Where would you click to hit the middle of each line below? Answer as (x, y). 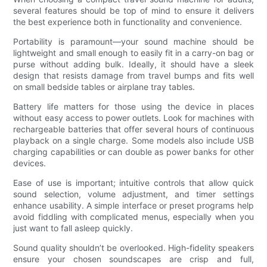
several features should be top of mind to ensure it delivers (133, 11)
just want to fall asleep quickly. (73, 228)
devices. (30, 163)
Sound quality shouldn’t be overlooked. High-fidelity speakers (133, 248)
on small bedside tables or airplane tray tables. (104, 87)
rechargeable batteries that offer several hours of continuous (133, 129)
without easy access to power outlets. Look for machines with (133, 118)
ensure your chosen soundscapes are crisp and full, (133, 259)
